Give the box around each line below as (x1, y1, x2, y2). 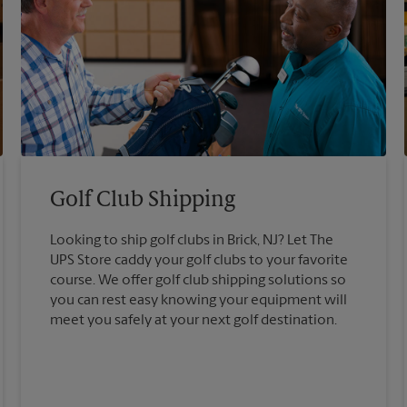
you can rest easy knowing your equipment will (50, 293, 348, 309)
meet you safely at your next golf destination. (50, 313, 338, 329)
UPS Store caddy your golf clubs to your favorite (50, 253, 349, 269)
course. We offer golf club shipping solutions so (50, 273, 347, 289)
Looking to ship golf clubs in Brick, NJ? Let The (50, 233, 334, 249)
